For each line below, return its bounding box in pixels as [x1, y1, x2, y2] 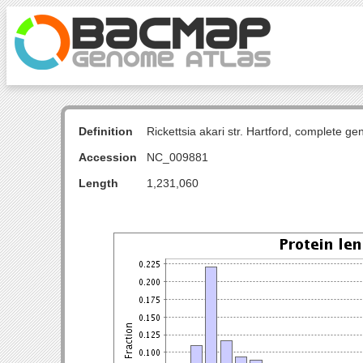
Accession [79, 151, 137, 164]
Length [79, 177, 118, 190]
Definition [79, 125, 133, 138]
